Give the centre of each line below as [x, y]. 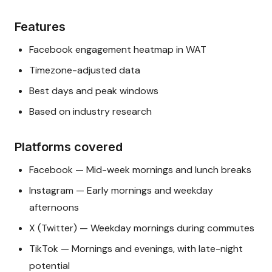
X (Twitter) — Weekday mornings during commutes [142, 228]
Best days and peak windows [94, 91]
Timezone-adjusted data [85, 70]
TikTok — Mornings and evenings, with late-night [136, 249]
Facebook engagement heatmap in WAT [118, 49]
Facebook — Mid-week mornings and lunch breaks [140, 170]
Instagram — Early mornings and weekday [121, 190]
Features [40, 27]
